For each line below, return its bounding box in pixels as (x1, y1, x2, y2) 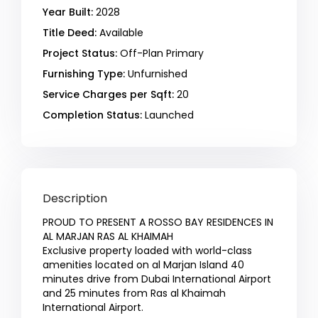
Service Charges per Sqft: (43, 87, 175, 102)
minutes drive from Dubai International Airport (43, 272, 272, 287)
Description (43, 190, 108, 207)
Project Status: (43, 46, 118, 61)
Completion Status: (43, 108, 143, 123)
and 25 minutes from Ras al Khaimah (43, 286, 226, 301)
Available (97, 26, 144, 40)
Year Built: (43, 5, 94, 20)
